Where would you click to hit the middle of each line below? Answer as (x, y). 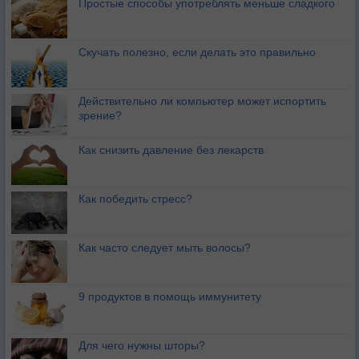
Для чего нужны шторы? (142, 345)
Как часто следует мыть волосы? (165, 248)
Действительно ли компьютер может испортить (202, 101)
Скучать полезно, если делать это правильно (197, 52)
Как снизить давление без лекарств (171, 150)
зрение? (100, 115)
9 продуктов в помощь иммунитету (170, 296)
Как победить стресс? (135, 199)
